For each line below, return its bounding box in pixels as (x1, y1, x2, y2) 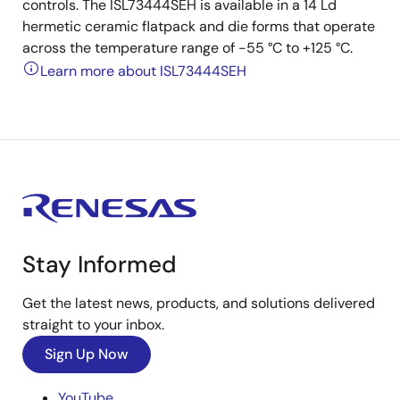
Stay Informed (22, 248, 177, 279)
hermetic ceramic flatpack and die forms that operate (22, 16, 375, 36)
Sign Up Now (45, 344, 129, 363)
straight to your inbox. (22, 314, 164, 334)
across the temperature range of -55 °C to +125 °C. (22, 37, 353, 57)
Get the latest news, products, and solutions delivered (22, 293, 375, 312)
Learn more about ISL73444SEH (40, 61, 246, 80)
